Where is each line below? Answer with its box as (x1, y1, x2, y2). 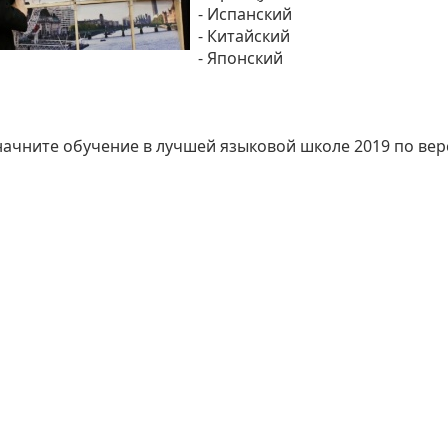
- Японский (198, 47, 283, 69)
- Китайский (198, 25, 290, 47)
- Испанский (198, 3, 292, 25)
